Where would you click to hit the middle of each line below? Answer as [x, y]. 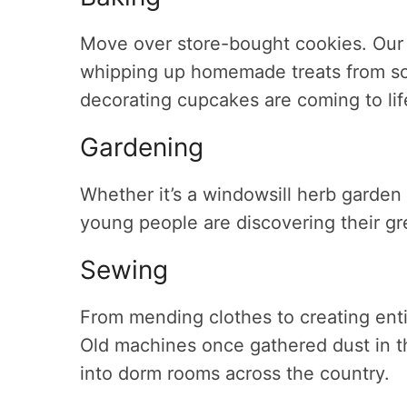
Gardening [142, 147]
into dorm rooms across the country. [235, 373]
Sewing [124, 270]
